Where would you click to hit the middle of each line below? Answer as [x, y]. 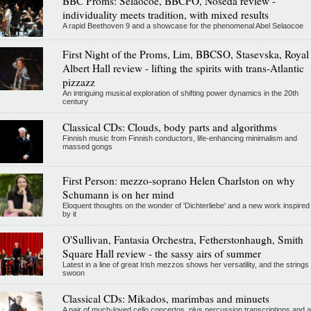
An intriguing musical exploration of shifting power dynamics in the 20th [180, 93]
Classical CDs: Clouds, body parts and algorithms [169, 127]
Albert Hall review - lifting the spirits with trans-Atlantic [183, 68]
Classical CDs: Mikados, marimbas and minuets [166, 299]
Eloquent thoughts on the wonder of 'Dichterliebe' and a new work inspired [186, 206]
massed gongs [87, 147]
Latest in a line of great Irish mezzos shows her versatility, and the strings [185, 265]
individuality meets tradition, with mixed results [165, 15]
